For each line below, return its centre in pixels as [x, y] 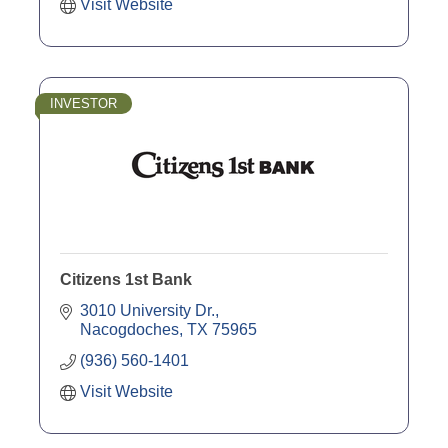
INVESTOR [83, 103]
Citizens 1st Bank [126, 279]
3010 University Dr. [147, 310]
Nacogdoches [129, 329]
